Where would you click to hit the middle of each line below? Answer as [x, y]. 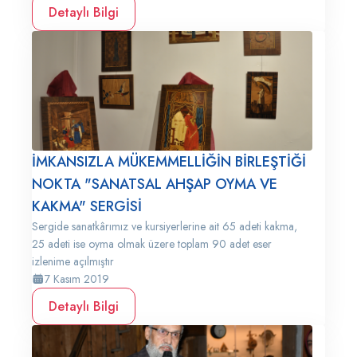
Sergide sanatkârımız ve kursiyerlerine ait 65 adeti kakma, [165, 226]
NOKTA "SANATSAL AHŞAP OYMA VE [155, 184]
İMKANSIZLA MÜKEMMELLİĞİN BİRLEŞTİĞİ [169, 162]
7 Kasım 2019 [77, 279]
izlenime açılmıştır [73, 261]
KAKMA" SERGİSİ [87, 206]
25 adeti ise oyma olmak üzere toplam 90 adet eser [152, 244]
